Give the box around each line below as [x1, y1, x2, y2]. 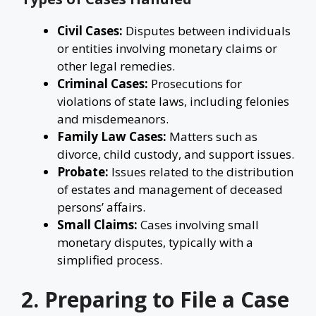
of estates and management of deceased [57, 181, 283, 197]
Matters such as [166, 128, 257, 145]
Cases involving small [138, 217, 259, 233]
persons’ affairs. [57, 199, 145, 215]
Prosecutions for [148, 75, 242, 92]
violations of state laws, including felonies [57, 93, 289, 109]
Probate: [57, 164, 109, 180]
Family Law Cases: [57, 128, 166, 145]
